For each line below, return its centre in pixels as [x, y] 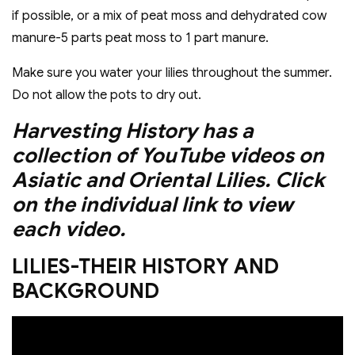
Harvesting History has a [133, 131]
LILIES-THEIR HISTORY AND [145, 267]
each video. [69, 229]
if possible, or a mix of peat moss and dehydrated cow [169, 16]
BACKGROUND [86, 291]
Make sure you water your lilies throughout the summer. [172, 73]
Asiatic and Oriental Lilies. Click [168, 180]
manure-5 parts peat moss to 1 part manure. [140, 38]
